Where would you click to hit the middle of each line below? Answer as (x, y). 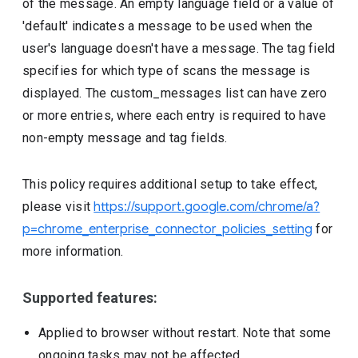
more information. (73, 251)
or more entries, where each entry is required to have (175, 115)
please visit (58, 207)
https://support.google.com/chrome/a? (207, 207)
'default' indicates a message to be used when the (168, 26)
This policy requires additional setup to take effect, (170, 184)
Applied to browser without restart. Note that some (185, 333)
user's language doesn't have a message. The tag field (179, 48)
